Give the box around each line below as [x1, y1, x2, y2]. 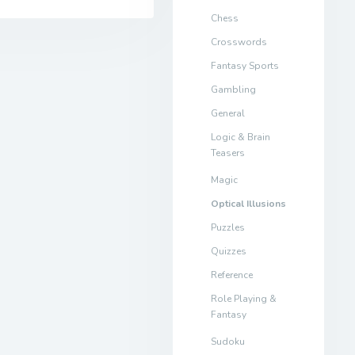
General [210, 106, 245, 120]
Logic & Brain [210, 130, 270, 143]
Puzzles [210, 220, 245, 234]
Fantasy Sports [210, 59, 279, 72]
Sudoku [210, 334, 245, 348]
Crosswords [210, 35, 267, 48]
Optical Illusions [210, 197, 286, 210]
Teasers [210, 146, 245, 164]
